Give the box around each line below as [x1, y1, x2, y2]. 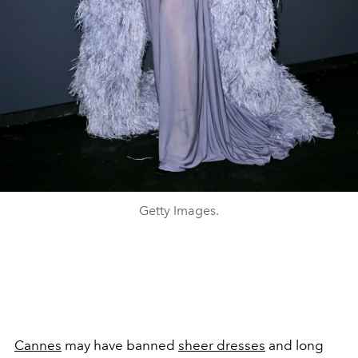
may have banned [65, 337, 175, 353]
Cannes [14, 337, 62, 353]
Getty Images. [139, 203, 219, 218]
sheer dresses [178, 337, 265, 353]
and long [268, 337, 324, 353]
